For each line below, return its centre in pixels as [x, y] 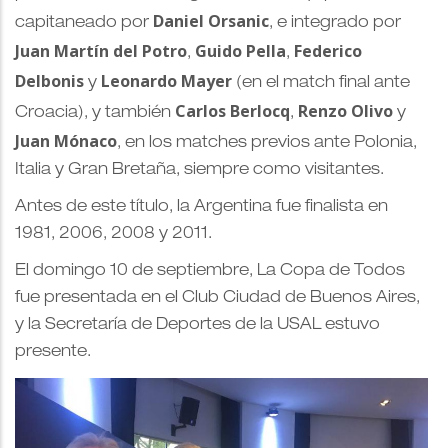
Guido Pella [240, 50]
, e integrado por [335, 23]
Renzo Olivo [345, 110]
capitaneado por [84, 23]
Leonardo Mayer [166, 80]
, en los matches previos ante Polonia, [267, 143]
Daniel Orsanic [211, 20]
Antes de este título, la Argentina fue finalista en [201, 207]
